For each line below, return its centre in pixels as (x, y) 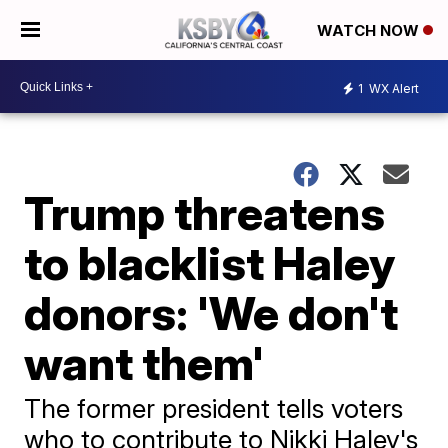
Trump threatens (205, 213)
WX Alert (392, 88)
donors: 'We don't (211, 313)
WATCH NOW (370, 31)
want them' (144, 363)
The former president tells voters (214, 408)
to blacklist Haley (210, 263)
